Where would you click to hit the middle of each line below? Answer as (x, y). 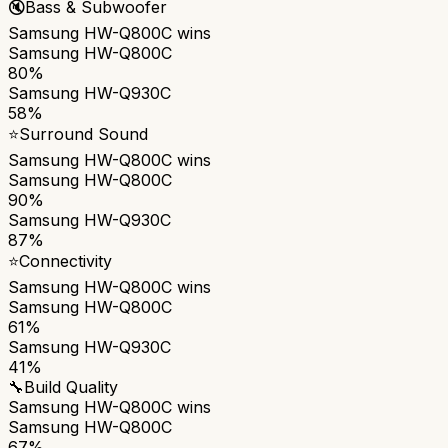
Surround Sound (83, 133)
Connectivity (65, 260)
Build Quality (71, 386)
